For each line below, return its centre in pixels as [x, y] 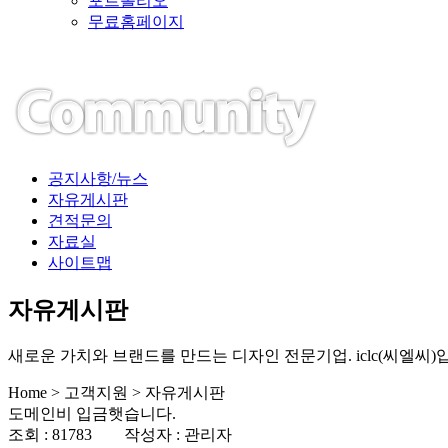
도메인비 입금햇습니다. [92, 413]
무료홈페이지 [136, 21]
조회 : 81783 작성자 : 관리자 [126, 434]
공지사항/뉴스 [98, 178]
